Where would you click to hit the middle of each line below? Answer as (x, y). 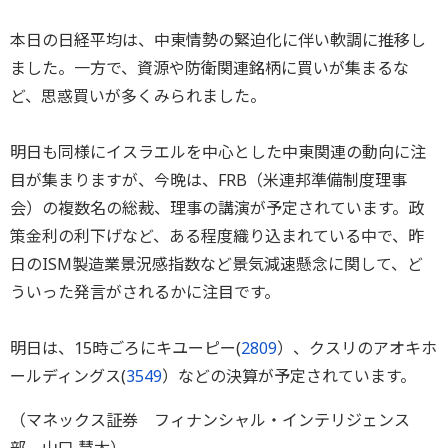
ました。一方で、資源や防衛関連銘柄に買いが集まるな (209, 68)
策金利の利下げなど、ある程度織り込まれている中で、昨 (217, 236)
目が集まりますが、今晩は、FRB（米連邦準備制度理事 (208, 180)
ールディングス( (68, 376)
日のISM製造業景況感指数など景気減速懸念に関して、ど (216, 264)
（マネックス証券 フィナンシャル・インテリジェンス (210, 420)
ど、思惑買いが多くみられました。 (138, 96)
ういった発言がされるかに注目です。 (145, 292)
